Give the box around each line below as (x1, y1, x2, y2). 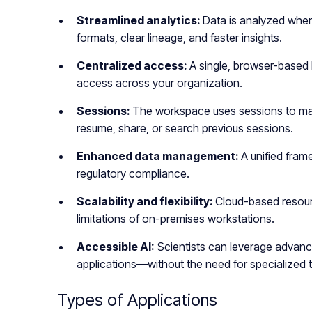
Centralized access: (77, 58, 189, 73)
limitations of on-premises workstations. (77, 212, 274, 226)
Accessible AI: (77, 240, 155, 254)
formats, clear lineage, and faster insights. (77, 31, 282, 45)
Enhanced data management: (77, 149, 241, 164)
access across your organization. (77, 76, 242, 91)
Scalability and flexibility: (77, 194, 215, 209)
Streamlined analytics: (77, 13, 203, 28)
